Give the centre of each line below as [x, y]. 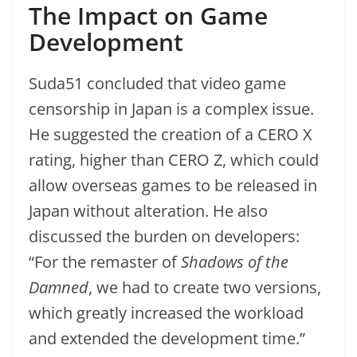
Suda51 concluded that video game [157, 83]
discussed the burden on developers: [164, 236]
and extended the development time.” [167, 338]
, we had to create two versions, [205, 287]
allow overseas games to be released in [173, 185]
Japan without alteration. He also [148, 211]
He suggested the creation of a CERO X [171, 134]
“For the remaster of [105, 262]
